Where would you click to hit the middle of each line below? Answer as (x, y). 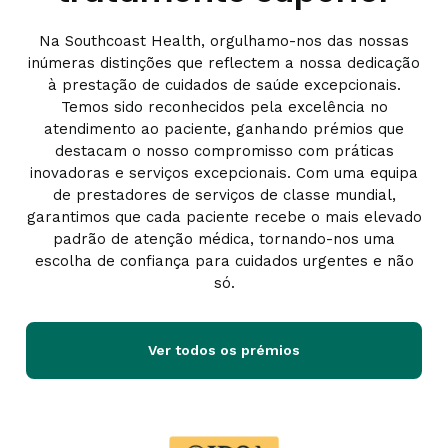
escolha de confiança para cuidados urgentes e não (224, 261)
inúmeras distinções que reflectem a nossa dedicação (224, 63)
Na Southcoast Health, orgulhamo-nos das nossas (224, 41)
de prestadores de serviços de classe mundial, (224, 195)
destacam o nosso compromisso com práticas (224, 151)
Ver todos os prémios (224, 350)
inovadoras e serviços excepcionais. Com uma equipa (224, 173)
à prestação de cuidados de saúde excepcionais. (224, 85)
